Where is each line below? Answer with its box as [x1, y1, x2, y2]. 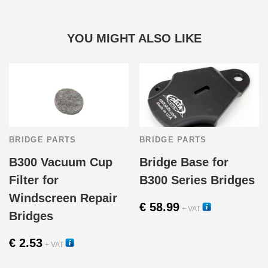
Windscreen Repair [9, 191, 117, 205]
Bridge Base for [139, 156, 229, 169]
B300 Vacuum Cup [9, 156, 112, 169]
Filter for [9, 173, 59, 187]
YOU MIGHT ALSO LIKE [66, 31, 202, 45]
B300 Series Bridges [139, 173, 255, 187]
